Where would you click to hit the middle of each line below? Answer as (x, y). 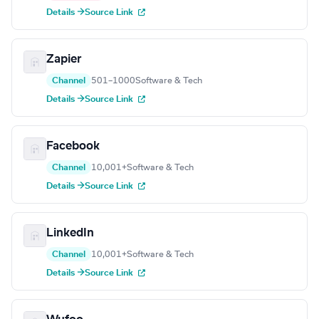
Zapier (64, 59)
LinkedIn (70, 233)
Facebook (73, 146)
